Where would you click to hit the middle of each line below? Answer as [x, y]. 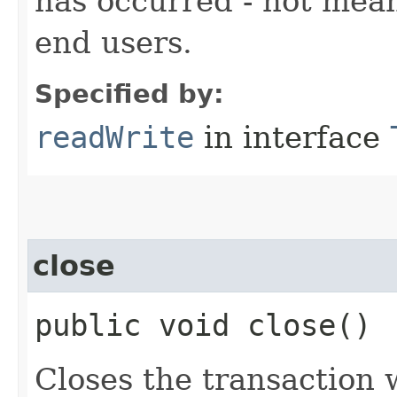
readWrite [114, 137]
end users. [113, 42]
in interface [292, 137]
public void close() [203, 325]
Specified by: [129, 93]
